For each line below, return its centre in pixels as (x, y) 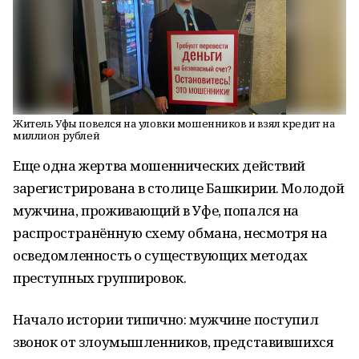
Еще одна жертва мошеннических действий (159, 165)
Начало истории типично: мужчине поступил (166, 319)
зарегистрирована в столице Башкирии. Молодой (179, 188)
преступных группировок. (100, 278)
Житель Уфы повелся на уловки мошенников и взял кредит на (174, 123)
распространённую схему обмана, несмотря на (170, 233)
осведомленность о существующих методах (161, 255)
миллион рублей (56, 135)
